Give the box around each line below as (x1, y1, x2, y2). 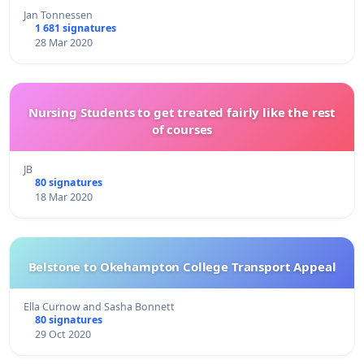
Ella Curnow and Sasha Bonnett (24, 299, 175, 314)
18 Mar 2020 (34, 189, 93, 204)
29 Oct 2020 (34, 327, 91, 341)
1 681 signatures (34, 20, 116, 35)
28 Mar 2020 (34, 35, 93, 50)
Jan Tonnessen (24, 7, 93, 22)
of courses (151, 120, 213, 137)
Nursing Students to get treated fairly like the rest (28, 103, 336, 120)
